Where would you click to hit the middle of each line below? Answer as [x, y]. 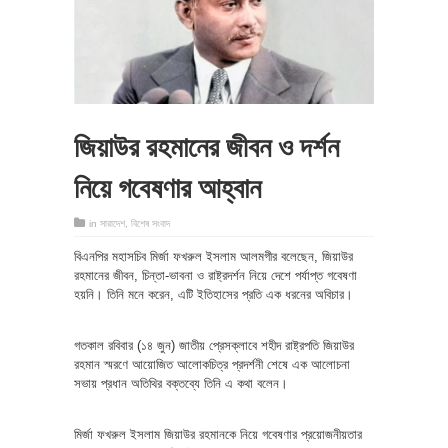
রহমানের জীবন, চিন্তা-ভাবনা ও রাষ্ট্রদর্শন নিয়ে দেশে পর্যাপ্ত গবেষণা [215, 275]
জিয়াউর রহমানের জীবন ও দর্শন [206, 144]
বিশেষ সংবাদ [150, 223]
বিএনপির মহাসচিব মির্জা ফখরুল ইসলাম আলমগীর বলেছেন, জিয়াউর [213, 256]
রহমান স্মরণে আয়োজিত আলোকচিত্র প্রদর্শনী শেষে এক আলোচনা [212, 364]
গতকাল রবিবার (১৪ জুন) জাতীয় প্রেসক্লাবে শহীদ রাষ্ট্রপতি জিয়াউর [214, 345]
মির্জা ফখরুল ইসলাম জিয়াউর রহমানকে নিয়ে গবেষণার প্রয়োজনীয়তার [218, 434]
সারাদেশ [112, 223]
